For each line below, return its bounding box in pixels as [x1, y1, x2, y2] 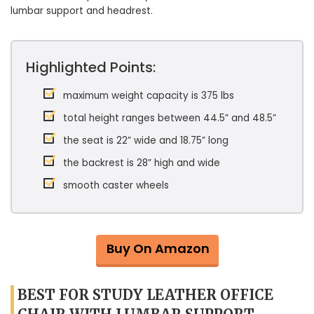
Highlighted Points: [26, 57, 156, 77]
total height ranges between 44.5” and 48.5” [63, 111, 276, 125]
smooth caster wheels [63, 179, 169, 192]
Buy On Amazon [106, 240, 210, 257]
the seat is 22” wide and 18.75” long [63, 134, 228, 147]
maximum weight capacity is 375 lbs [63, 89, 234, 102]
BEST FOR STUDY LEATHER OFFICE [18, 286, 273, 303]
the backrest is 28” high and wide [63, 156, 220, 170]
